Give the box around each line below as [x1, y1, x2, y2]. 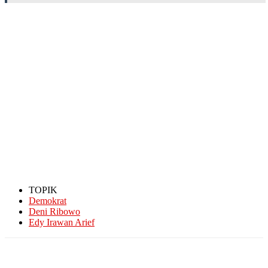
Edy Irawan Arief [29, 217, 95, 227]
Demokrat [29, 195, 66, 206]
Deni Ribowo [29, 206, 80, 217]
